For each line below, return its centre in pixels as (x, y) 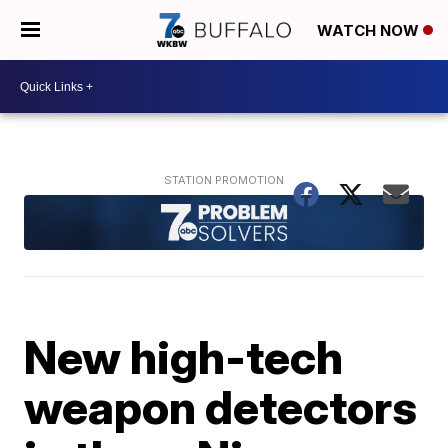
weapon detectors (221, 406)
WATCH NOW (370, 31)
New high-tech (184, 356)
